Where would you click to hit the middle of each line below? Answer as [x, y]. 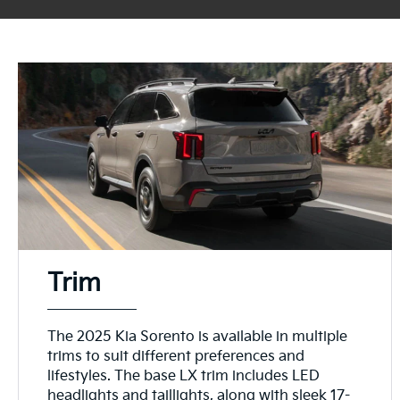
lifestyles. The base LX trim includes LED [184, 376]
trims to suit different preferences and [176, 356]
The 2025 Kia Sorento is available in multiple [198, 337]
